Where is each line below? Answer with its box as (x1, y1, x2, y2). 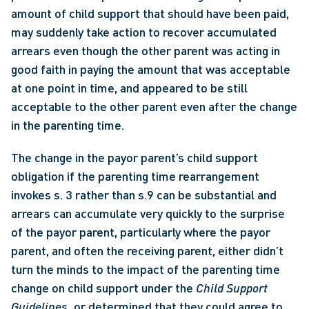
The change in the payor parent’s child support (11, 150, 258, 165)
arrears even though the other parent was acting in (11, 43, 280, 58)
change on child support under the (11, 280, 196, 295)
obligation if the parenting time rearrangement (11, 168, 259, 183)
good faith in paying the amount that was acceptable (11, 61, 290, 77)
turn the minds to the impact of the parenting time (11, 261, 280, 277)
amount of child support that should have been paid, (11, 6, 289, 21)
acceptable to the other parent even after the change (11, 99, 297, 114)
